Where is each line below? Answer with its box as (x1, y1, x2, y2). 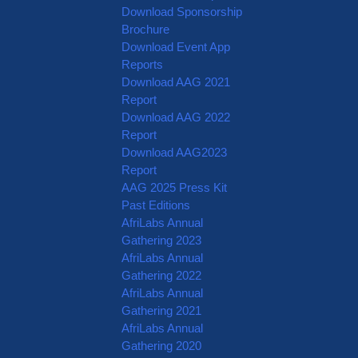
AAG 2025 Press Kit (121, 181, 228, 194)
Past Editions (121, 198, 191, 212)
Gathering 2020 (121, 339, 202, 352)
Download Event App (121, 40, 231, 54)
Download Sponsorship (121, 5, 243, 18)
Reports (121, 58, 164, 71)
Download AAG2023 (121, 145, 228, 159)
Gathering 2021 (121, 304, 202, 317)
